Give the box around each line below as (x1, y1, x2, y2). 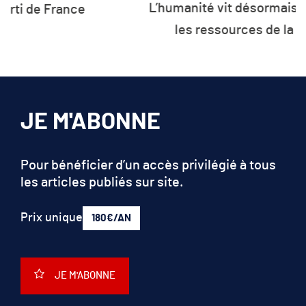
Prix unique (20, 210, 83, 223)
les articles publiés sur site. (20, 174, 184, 189)
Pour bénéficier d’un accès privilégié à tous (20, 157, 276, 171)
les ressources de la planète (70, 3, 236, 17)
